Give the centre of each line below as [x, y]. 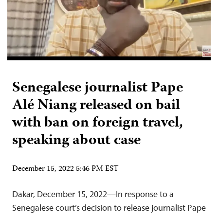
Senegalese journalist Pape [98, 88]
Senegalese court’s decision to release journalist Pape [109, 207]
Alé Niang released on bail [96, 106]
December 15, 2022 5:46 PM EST [65, 169]
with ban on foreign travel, [98, 123]
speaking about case [76, 141]
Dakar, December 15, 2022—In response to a [93, 194]
